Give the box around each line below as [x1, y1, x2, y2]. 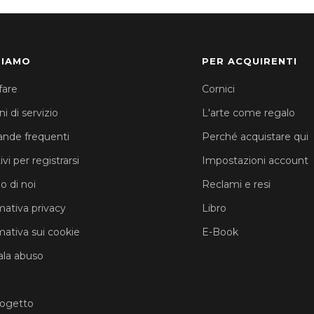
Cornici [201, 83, 235, 96]
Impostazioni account [201, 154, 308, 168]
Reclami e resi [201, 178, 271, 191]
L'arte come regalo [201, 107, 295, 120]
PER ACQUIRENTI [201, 55, 297, 67]
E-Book [201, 226, 238, 239]
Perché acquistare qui [201, 130, 308, 144]
